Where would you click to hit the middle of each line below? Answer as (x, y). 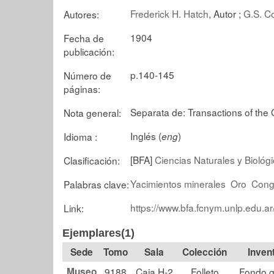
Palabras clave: (96, 184)
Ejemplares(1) (98, 233)
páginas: (82, 88)
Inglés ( (146, 135)
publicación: (89, 51)
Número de (87, 75)
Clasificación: (92, 160)
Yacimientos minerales (178, 183)
